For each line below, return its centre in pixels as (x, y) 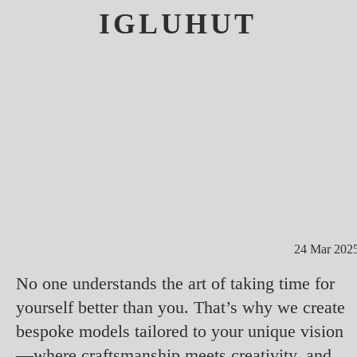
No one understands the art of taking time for (175, 284)
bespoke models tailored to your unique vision (180, 331)
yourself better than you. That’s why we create (180, 308)
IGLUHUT (177, 24)
